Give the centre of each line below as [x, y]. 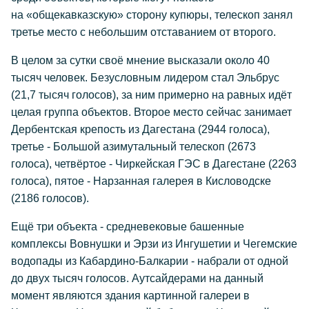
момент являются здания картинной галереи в [130, 296]
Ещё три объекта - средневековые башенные [128, 227]
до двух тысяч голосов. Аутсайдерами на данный [137, 279]
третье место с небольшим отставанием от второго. [143, 32]
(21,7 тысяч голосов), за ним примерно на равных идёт [151, 95]
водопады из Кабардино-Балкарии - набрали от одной [150, 261]
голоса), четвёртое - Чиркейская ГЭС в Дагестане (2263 [154, 164]
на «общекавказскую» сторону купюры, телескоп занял [152, 15]
